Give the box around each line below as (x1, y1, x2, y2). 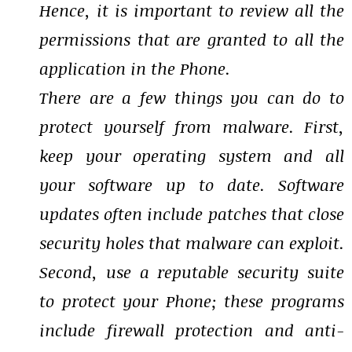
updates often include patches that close (39, 202, 344, 225)
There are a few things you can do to (39, 86, 344, 109)
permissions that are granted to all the (39, 27, 344, 51)
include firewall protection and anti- (39, 318, 344, 342)
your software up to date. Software (39, 173, 344, 196)
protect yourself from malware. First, (39, 115, 344, 138)
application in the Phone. (39, 57, 230, 80)
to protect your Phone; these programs (39, 289, 344, 313)
